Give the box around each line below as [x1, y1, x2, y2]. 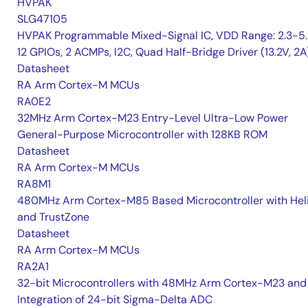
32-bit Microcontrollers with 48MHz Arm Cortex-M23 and [17, 275, 307, 290]
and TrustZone [17, 209, 89, 224]
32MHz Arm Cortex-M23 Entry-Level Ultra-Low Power [17, 110, 288, 125]
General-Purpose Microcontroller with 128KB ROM [17, 126, 267, 142]
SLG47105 [17, 11, 67, 26]
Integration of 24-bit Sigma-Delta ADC [17, 291, 212, 307]
